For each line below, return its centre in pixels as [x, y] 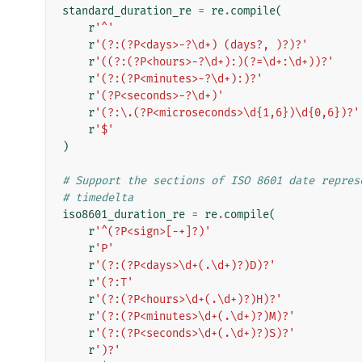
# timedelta [98, 197]
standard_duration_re [127, 11]
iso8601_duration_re [124, 214]
